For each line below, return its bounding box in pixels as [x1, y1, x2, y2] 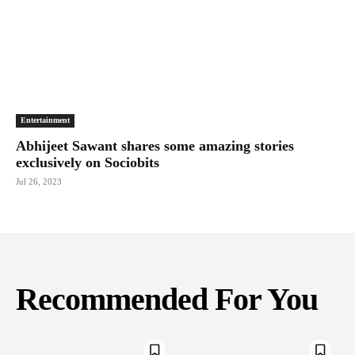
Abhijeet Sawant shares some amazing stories [16, 138, 294, 155]
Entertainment [21, 116, 70, 125]
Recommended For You [16, 281, 318, 318]
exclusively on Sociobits [16, 155, 159, 171]
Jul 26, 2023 [16, 177, 62, 187]
